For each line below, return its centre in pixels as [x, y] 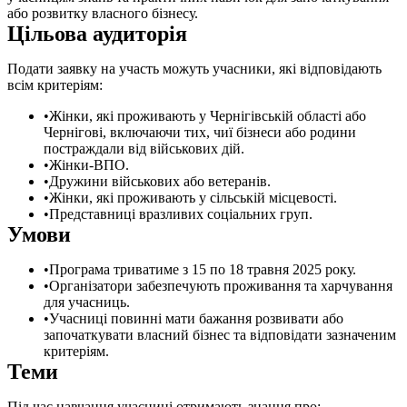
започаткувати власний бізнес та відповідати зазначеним [220, 334]
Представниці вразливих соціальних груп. [181, 213]
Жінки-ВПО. [89, 164]
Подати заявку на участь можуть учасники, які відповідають [194, 68]
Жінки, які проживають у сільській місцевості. [193, 197]
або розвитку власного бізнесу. [103, 13]
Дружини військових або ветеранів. [160, 181]
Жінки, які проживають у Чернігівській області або [208, 115]
